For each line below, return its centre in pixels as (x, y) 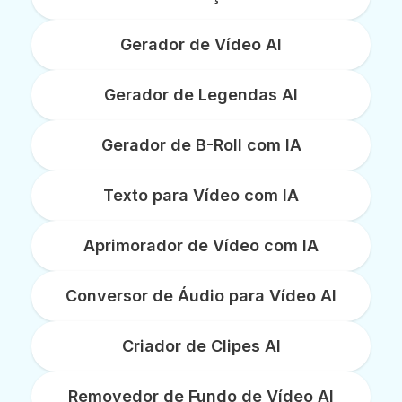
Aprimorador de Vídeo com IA (201, 245)
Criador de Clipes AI (201, 345)
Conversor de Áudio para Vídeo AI (201, 295)
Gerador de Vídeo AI (201, 44)
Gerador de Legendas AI (201, 94)
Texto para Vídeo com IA (201, 195)
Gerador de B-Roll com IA (201, 144)
